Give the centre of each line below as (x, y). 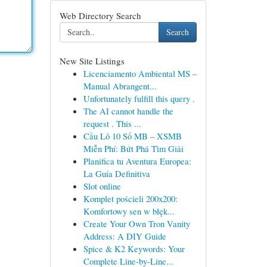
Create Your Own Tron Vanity (136, 223)
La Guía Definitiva (117, 173)
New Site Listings (92, 61)
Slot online (102, 186)
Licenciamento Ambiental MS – (140, 73)
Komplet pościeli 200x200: (130, 198)
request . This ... (112, 123)
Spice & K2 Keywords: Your (134, 249)
